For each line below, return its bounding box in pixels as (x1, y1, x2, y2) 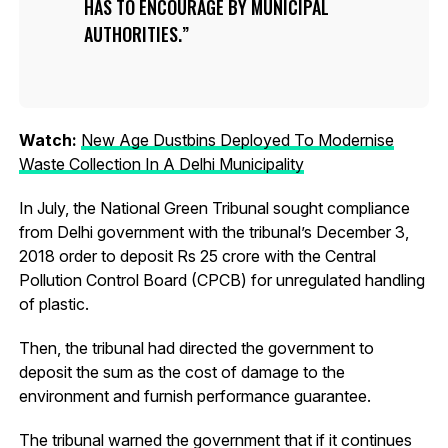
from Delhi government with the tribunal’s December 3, (18, 222, 409, 242)
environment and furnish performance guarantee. (18, 386, 371, 406)
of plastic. (18, 294, 89, 314)
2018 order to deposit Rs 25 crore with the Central (18, 246, 376, 266)
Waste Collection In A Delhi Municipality (18, 154, 304, 174)
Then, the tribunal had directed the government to (18, 338, 374, 358)
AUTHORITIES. (83, 21, 182, 47)
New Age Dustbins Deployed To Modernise (80, 130, 394, 150)
